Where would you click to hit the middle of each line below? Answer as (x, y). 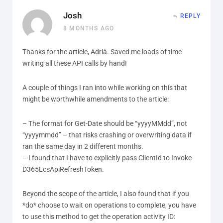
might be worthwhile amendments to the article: (96, 99)
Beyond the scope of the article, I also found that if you (106, 193)
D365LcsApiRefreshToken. (63, 169)
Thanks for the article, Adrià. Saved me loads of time (102, 52)
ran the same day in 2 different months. (83, 146)
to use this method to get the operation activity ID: (99, 216)
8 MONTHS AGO (89, 28)
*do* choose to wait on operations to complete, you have (109, 205)
